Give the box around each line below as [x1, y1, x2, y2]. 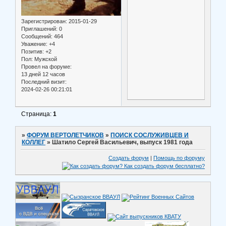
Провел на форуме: [21, 64, 72, 70]
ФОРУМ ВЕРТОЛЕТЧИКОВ [27, 131, 104, 139]
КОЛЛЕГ [22, 138, 46, 146]
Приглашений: [21, 26, 58, 32]
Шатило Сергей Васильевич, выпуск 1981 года [52, 138, 193, 146]
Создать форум [108, 155, 149, 161]
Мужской [33, 56, 57, 63]
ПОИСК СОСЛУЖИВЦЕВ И [110, 131, 189, 139]
